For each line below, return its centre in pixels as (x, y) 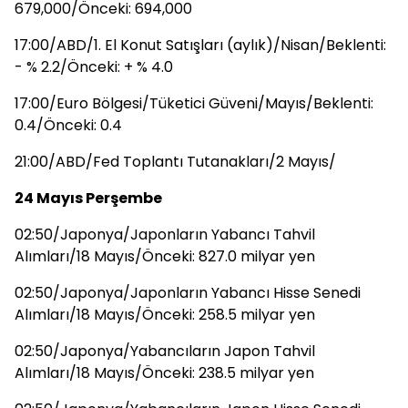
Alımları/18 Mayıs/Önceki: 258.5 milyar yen (165, 315)
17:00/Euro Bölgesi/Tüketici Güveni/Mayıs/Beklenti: (194, 103)
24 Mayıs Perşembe (88, 198)
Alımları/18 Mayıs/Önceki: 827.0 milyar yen (165, 256)
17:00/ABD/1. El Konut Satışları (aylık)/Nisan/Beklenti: (200, 45)
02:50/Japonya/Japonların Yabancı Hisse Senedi (188, 293)
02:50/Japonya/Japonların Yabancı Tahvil (165, 235)
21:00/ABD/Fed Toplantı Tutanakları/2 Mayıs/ (175, 162)
